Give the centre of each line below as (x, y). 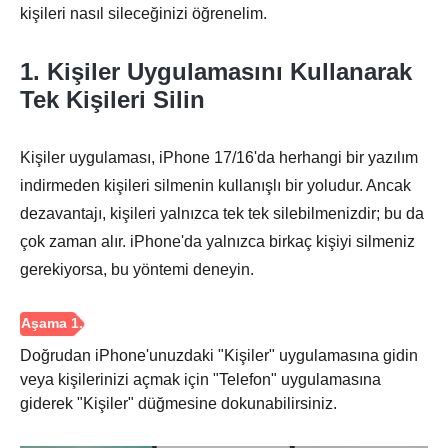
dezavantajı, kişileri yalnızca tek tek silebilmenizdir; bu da (222, 213)
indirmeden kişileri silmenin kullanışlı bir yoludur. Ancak (215, 185)
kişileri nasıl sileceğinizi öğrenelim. (143, 13)
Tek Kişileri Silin (112, 99)
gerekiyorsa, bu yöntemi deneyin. (137, 269)
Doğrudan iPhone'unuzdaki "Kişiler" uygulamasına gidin (219, 355)
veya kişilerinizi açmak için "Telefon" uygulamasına (200, 379)
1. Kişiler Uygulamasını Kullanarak (216, 71)
